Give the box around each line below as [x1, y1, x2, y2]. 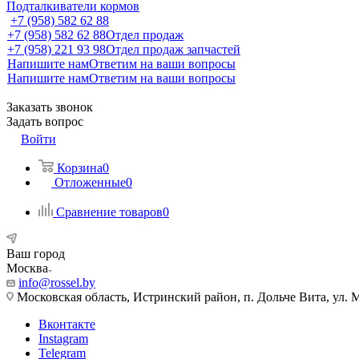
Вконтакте [38, 317, 95, 331]
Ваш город [6, 246, 65, 260]
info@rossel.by [18, 275, 95, 289]
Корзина [57, 160, 103, 175]
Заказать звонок [6, 99, 93, 114]
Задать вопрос [6, 114, 83, 128]
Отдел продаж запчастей [106, 42, 240, 56]
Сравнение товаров [56, 204, 163, 219]
